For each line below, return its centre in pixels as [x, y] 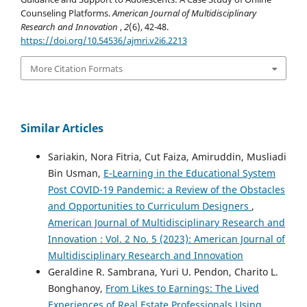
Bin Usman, [76, 173]
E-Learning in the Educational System [189, 173]
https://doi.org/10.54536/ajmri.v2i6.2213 [104, 41]
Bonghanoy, [77, 288]
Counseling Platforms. [66, 13]
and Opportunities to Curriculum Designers [150, 206]
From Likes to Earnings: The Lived [182, 288]
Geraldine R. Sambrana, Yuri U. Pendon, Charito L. [163, 272]
